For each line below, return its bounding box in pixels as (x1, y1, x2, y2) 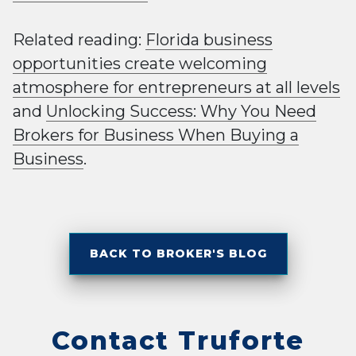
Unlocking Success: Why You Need (46, 102, 316, 122)
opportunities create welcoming (13, 54, 267, 74)
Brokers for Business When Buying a (13, 126, 299, 145)
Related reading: (13, 30, 145, 50)
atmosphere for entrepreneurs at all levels (13, 78, 340, 98)
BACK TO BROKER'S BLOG (89, 246, 267, 261)
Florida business (145, 30, 273, 50)
